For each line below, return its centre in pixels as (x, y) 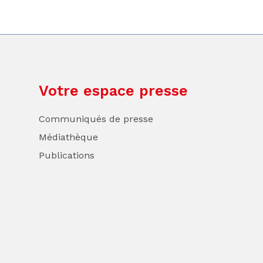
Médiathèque (68, 137)
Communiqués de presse (96, 119)
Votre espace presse (113, 91)
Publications (67, 156)
